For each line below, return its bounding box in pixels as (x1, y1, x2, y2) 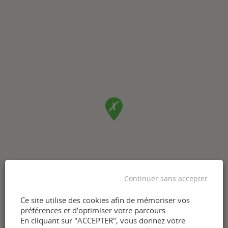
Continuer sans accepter (124, 174, 208, 183)
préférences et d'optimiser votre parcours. (20, 206, 167, 215)
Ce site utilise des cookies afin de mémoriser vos (20, 195, 190, 205)
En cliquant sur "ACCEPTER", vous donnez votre (20, 216, 185, 225)
